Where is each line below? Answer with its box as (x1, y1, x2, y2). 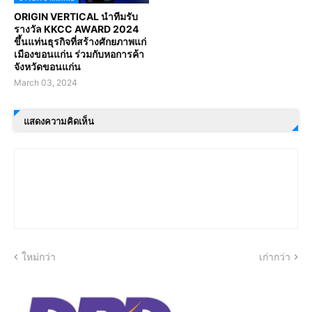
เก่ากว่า (259, 251, 290, 263)
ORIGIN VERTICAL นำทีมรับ (14, 10, 138, 23)
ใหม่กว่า (22, 251, 56, 263)
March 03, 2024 (14, 77, 77, 88)
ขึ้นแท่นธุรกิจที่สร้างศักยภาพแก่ (14, 36, 146, 48)
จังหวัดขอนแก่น (14, 61, 81, 73)
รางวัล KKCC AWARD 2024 (14, 23, 139, 36)
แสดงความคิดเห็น (24, 115, 94, 127)
